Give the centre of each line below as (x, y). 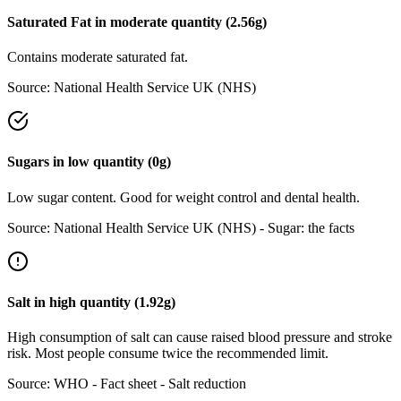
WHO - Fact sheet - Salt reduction (150, 384)
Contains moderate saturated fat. (98, 57)
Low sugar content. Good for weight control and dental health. (183, 197)
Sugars (28, 162)
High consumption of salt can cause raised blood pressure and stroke (200, 337)
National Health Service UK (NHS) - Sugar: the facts (204, 227)
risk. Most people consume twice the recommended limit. (168, 354)
